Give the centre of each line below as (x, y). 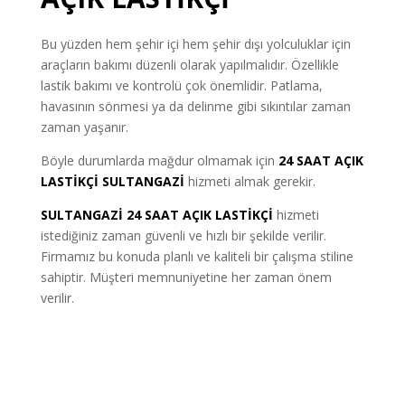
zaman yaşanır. (84, 127)
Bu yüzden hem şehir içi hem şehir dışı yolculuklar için (195, 43)
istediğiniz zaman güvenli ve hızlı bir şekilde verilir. (183, 235)
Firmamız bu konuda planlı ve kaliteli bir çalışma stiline (197, 256)
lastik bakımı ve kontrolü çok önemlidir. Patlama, (181, 85)
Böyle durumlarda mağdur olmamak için (157, 160)
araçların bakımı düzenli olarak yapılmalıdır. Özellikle (189, 64)
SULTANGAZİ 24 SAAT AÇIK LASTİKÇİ (156, 214)
